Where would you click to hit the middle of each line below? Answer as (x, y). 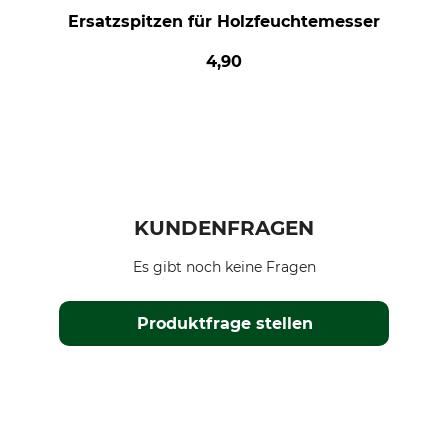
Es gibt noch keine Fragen (224, 267)
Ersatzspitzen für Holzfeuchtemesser (223, 22)
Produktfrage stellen (224, 324)
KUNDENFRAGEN (224, 228)
